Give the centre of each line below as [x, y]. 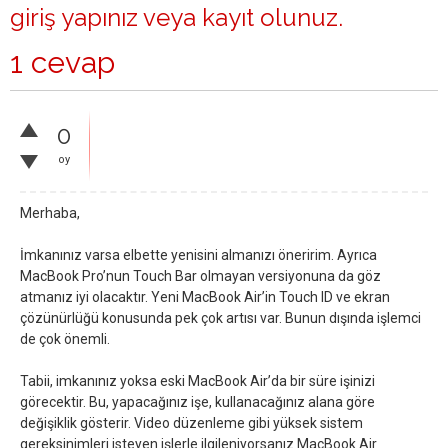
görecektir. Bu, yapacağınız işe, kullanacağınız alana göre [197, 402]
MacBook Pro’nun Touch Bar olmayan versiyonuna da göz [200, 276]
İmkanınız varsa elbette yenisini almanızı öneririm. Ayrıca [198, 255]
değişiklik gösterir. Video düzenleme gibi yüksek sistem [191, 423]
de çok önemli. [65, 339]
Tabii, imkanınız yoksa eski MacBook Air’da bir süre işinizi [197, 381]
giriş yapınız [74, 17]
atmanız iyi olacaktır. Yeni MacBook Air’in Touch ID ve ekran [205, 297]
